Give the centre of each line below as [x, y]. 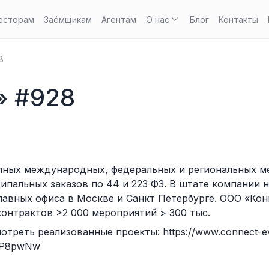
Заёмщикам [68, 19]
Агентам [119, 19]
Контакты [238, 19]
